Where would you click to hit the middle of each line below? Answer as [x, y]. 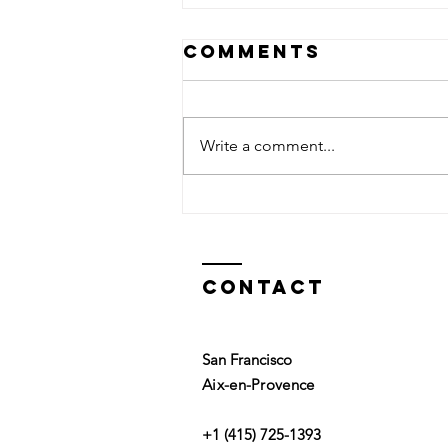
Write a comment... [267, 146]
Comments [252, 52]
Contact [263, 287]
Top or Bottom [321, 200]
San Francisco [247, 360]
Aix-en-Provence [258, 385]
